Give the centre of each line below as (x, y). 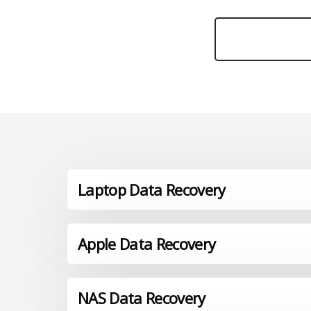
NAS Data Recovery (142, 298)
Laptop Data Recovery (152, 190)
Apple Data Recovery (147, 244)
